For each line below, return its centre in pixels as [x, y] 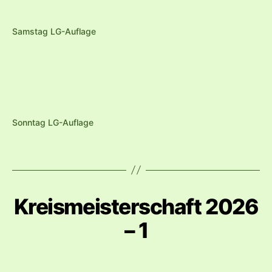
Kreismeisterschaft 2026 [136, 206]
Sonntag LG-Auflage [53, 122]
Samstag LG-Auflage [54, 31]
